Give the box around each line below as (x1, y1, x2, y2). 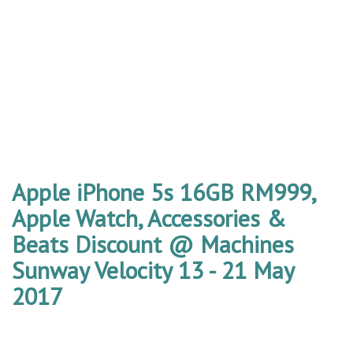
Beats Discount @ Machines (12, 229, 294, 259)
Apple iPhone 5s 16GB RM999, (12, 176, 315, 207)
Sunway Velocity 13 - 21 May (12, 255, 294, 285)
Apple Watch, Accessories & (12, 203, 286, 233)
